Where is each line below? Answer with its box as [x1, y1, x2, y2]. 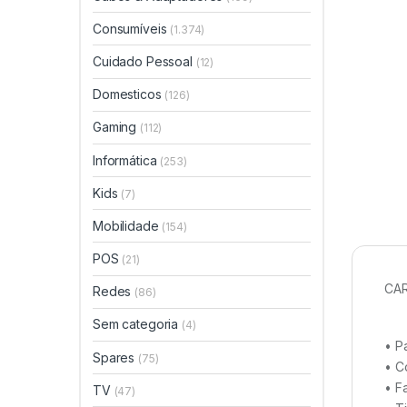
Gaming [93, 119, 141, 135]
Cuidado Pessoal [93, 53, 196, 69]
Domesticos [93, 86, 165, 103]
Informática [93, 152, 161, 168]
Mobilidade [93, 217, 163, 233]
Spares [93, 349, 139, 365]
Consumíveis [93, 20, 171, 36]
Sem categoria [93, 316, 183, 333]
